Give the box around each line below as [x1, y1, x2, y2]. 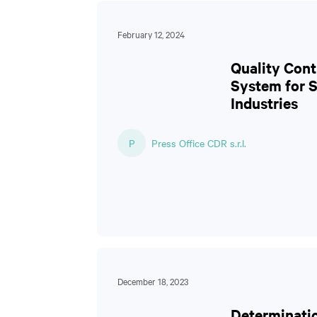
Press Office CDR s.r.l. [151, 136, 246, 150]
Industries [231, 93, 298, 113]
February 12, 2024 [117, 28, 185, 40]
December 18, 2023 [117, 275, 188, 287]
